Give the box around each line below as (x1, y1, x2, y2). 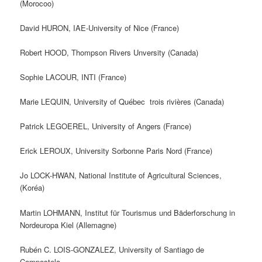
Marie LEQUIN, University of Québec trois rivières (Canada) (20, 96, 225, 108)
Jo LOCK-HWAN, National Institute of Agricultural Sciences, (20, 170, 222, 181)
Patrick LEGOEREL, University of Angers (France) (20, 120, 192, 132)
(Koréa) (20, 182, 45, 194)
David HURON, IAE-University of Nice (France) (20, 22, 180, 33)
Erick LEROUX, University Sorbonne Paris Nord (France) (20, 145, 213, 157)
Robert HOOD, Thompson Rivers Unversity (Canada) (20, 46, 199, 58)
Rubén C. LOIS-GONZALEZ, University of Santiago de (20, 243, 205, 255)
